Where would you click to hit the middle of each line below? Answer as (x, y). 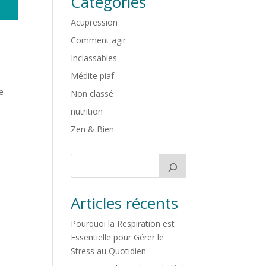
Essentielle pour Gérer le (118, 237)
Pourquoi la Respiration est (123, 224)
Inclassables (94, 58)
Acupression (94, 22)
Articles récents (125, 203)
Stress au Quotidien (109, 251)
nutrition (87, 111)
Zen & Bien (93, 129)
